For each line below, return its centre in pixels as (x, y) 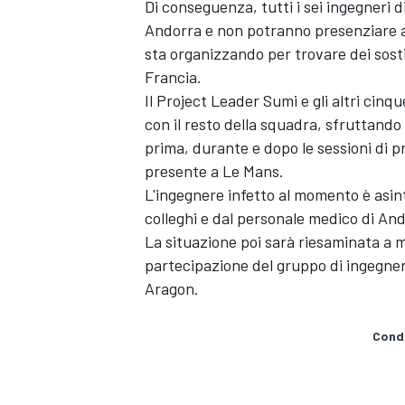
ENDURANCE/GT (190, 325)
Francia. (173, 76)
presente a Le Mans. (214, 170)
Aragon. (172, 288)
